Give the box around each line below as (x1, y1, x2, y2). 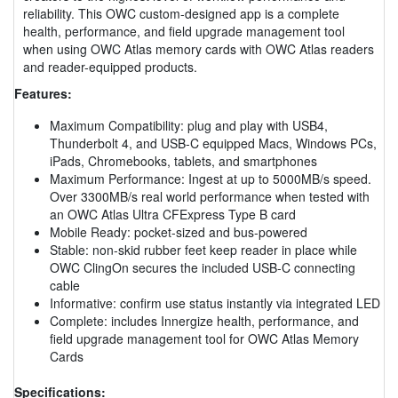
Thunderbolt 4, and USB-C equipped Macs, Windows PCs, (50, 133, 377, 152)
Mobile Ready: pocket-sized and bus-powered (50, 222, 307, 241)
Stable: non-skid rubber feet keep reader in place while (50, 240, 357, 259)
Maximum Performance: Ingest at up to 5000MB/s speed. (50, 169, 371, 187)
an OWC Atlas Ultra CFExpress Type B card (50, 204, 296, 223)
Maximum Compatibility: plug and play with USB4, (50, 115, 328, 134)
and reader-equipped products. (23, 57, 197, 76)
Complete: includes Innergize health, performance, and (50, 311, 359, 330)
